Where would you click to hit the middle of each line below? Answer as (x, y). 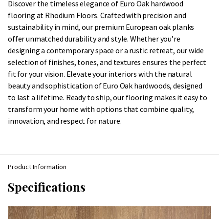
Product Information (37, 167)
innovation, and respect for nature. (65, 121)
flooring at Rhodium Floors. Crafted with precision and (97, 15)
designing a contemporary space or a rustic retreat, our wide (106, 50)
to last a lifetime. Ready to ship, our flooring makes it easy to (108, 97)
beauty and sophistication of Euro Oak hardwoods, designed (105, 86)
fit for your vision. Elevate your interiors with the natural (100, 74)
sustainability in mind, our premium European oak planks (101, 27)
